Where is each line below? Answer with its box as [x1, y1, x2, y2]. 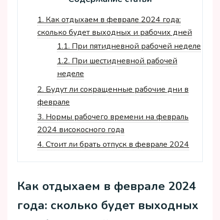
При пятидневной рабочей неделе [70, 40, 201, 52]
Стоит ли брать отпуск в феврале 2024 [44, 138, 189, 150]
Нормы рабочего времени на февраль [44, 111, 189, 122]
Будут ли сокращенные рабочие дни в [44, 83, 189, 95]
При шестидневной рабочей [70, 55, 177, 66]
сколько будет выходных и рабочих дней [37, 27, 192, 38]
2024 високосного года [37, 124, 124, 135]
